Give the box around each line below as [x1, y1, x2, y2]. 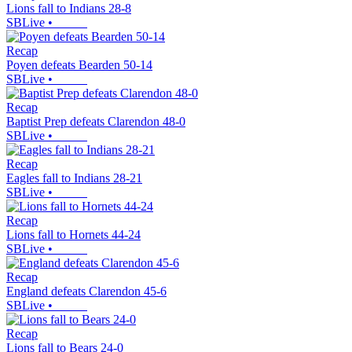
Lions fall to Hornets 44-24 [6, 227, 141, 241]
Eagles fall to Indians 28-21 [6, 170, 142, 185]
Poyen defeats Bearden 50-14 [6, 57, 152, 71]
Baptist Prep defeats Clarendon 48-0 [6, 114, 185, 128]
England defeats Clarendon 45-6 [6, 284, 167, 298]
